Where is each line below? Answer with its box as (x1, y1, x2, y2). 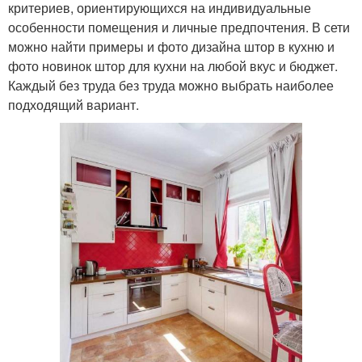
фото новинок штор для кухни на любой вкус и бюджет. (8, 57, 338, 75)
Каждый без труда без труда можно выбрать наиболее (8, 76, 334, 95)
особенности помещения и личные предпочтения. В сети (8, 18, 350, 36)
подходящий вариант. (8, 95, 139, 114)
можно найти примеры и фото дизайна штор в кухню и (8, 37, 335, 56)
